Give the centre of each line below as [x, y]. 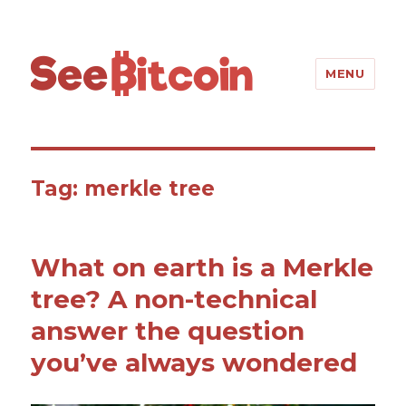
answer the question [168, 331]
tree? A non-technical [174, 299]
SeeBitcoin [90, 63]
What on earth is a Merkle [203, 267]
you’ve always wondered [194, 362]
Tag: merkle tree [123, 188]
